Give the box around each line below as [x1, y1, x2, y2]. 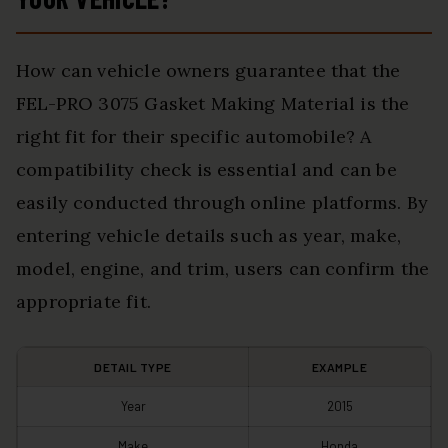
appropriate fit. [16, 290, 151, 314]
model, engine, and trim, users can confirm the [16, 257, 430, 281]
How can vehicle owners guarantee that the [16, 59, 401, 83]
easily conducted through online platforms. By [16, 191, 429, 215]
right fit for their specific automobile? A [16, 125, 372, 149]
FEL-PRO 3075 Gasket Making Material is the [16, 92, 410, 116]
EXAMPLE [311, 360, 368, 375]
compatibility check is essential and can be [16, 158, 397, 182]
